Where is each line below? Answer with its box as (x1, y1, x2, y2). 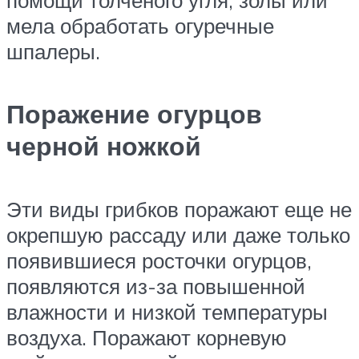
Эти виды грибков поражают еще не (6, 196, 352, 222)
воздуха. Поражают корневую (6, 324, 287, 350)
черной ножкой (6, 130, 201, 163)
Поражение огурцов (6, 98, 262, 131)
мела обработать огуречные (6, 12, 274, 38)
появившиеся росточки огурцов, (6, 247, 312, 273)
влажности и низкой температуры (6, 298, 328, 325)
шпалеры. (6, 38, 100, 64)
